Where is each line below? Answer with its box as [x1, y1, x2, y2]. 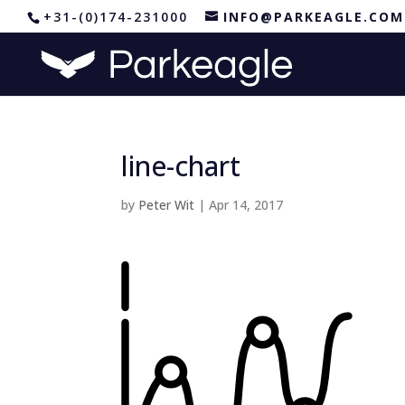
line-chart [121, 147, 241, 184]
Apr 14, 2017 [209, 196, 284, 213]
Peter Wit [138, 196, 195, 213]
